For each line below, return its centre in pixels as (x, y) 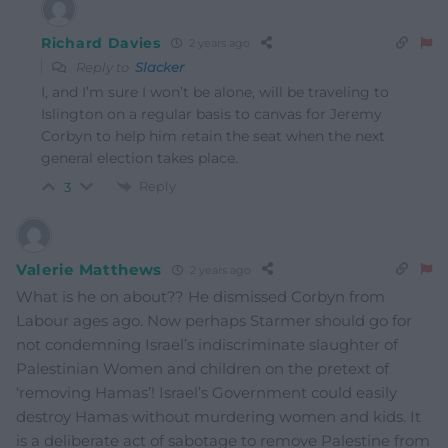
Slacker (159, 66)
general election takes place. (139, 157)
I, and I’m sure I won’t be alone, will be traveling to (215, 91)
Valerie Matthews (89, 269)
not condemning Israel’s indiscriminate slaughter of (207, 345)
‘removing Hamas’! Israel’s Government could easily (206, 393)
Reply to (104, 66)
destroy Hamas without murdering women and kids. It (218, 417)
